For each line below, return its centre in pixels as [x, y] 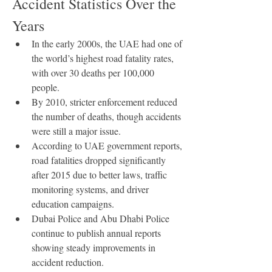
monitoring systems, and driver [90, 189]
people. [46, 87]
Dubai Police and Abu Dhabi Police [100, 218]
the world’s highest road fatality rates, [103, 58]
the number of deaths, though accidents [106, 116]
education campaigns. [73, 204]
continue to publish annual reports [96, 233]
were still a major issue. [76, 131]
